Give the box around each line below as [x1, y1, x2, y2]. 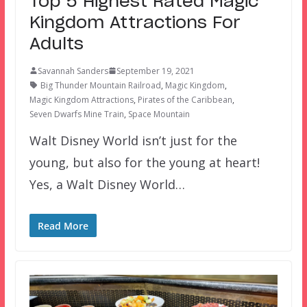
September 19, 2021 [116, 64, 195, 77]
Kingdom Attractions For [29, 14, 241, 32]
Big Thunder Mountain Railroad [40, 79, 161, 91]
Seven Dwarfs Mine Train [29, 108, 124, 120]
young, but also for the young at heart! [29, 153, 260, 171]
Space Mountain [127, 108, 190, 120]
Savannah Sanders [37, 64, 108, 77]
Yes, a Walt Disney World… [29, 175, 185, 193]
